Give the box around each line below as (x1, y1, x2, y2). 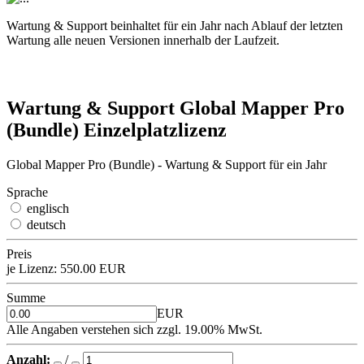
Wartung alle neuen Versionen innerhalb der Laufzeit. (6, 33, 279, 47)
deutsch (27, 217, 66, 232)
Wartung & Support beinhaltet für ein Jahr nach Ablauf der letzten (6, 19, 343, 32)
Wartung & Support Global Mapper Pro (6, 97, 344, 119)
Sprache (6, 184, 48, 199)
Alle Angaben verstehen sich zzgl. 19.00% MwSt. (6, 322, 262, 336)
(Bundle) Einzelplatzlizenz (6, 119, 227, 141)
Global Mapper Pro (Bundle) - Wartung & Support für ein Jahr (6, 157, 327, 171)
